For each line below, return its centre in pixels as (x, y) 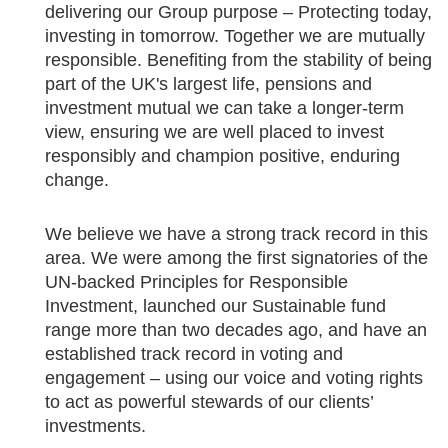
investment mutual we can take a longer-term (224, 108)
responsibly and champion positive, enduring (222, 156)
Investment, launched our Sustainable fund (215, 306)
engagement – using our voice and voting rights (234, 378)
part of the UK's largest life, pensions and (208, 84)
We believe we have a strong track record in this (236, 234)
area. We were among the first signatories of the (236, 258)
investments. (95, 426)
